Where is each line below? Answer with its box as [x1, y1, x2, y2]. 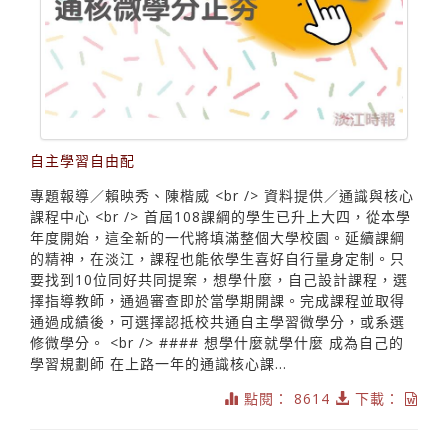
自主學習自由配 [30, 151, 135, 171]
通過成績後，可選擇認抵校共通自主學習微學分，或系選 [30, 312, 405, 332]
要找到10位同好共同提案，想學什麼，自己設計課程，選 [30, 270, 408, 290]
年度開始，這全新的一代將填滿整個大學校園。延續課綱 [30, 228, 405, 248]
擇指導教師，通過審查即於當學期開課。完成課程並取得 [30, 291, 405, 311]
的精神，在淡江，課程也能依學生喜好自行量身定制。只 [30, 249, 405, 269]
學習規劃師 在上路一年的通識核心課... [30, 354, 287, 374]
